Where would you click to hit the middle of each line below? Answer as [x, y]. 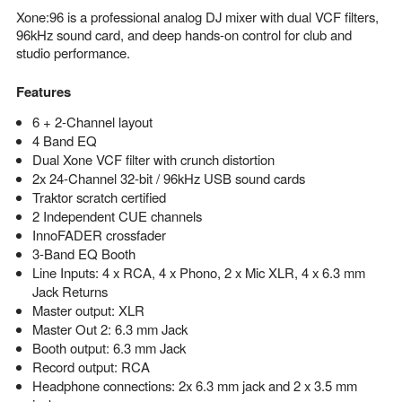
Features [44, 91]
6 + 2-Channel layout [92, 121]
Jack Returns [70, 291]
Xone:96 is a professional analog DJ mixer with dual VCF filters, [197, 16]
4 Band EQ [64, 140]
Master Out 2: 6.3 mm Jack [109, 328]
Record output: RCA [91, 366]
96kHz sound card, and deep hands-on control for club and [184, 34]
